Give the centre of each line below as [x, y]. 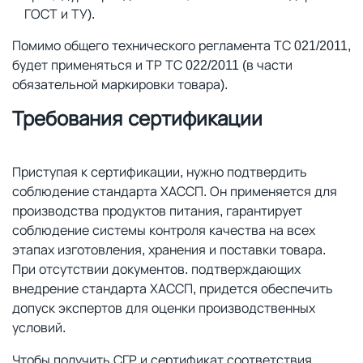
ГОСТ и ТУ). [60, 14]
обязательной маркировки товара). [120, 84]
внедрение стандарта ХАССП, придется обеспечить [173, 288]
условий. [39, 327]
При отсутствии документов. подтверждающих [156, 269]
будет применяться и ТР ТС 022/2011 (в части [152, 65]
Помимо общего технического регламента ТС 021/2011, [181, 45]
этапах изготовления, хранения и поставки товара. [169, 250]
